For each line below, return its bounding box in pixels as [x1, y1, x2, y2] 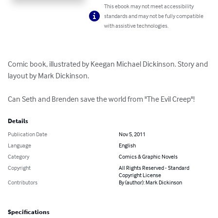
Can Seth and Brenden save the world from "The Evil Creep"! [8, 94, 195, 104]
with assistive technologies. [104, 22, 169, 30]
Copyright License [119, 171, 161, 179]
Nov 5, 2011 [119, 130, 145, 138]
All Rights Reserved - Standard [119, 164, 189, 172]
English [119, 142, 136, 149]
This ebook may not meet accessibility [104, 2, 194, 10]
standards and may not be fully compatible [104, 12, 204, 20]
